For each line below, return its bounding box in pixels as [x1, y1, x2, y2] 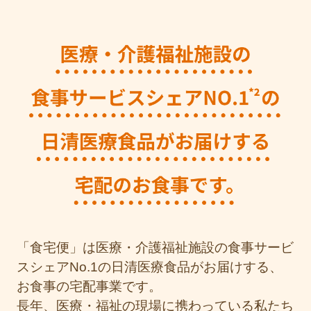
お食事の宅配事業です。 [16, 278, 162, 294]
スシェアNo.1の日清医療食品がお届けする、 [16, 259, 283, 274]
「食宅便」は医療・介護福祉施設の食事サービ [16, 239, 294, 255]
